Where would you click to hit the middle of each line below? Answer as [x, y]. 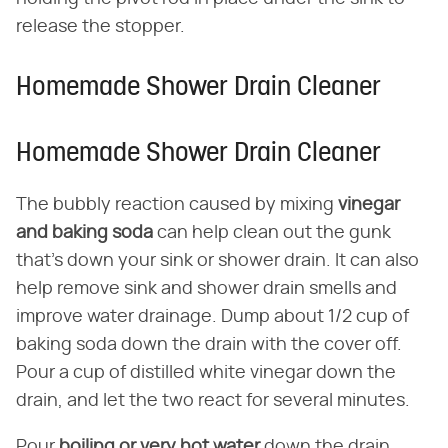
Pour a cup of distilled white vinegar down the [206, 372]
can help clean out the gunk [272, 232]
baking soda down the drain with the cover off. [209, 344]
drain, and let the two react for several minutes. [213, 400]
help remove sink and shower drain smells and [206, 288]
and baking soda [84, 232]
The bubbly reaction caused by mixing [177, 204]
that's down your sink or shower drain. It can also [217, 260]
